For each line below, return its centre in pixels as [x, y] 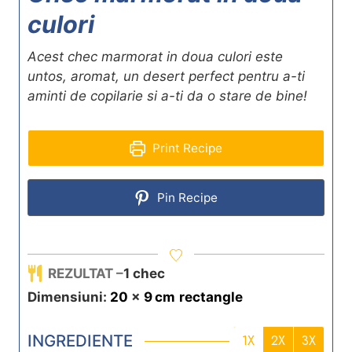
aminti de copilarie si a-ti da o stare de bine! [167, 95]
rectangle [211, 297]
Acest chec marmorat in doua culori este [155, 56]
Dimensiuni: [69, 297]
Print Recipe [185, 148]
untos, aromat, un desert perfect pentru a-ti [166, 76]
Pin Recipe [185, 197]
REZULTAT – [86, 273]
